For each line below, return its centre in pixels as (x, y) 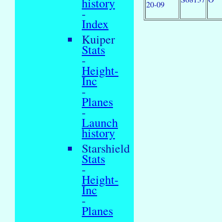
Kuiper (98, 39)
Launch (100, 122)
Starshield (106, 148)
